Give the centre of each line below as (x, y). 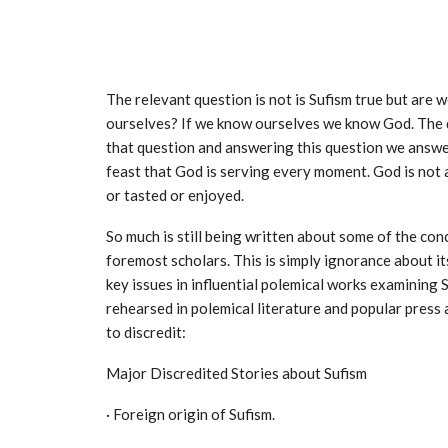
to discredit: (146, 331)
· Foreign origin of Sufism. (190, 413)
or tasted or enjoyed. (175, 194)
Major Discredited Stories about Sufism (236, 372)
